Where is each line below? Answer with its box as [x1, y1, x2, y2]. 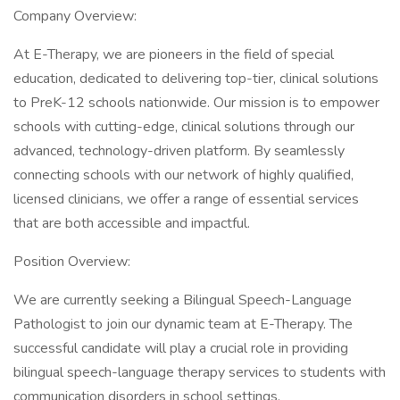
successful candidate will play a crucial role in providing [13, 338, 348, 358]
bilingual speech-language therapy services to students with [13, 362, 386, 382]
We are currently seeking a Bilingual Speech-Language [13, 290, 352, 310]
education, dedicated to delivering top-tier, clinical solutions [13, 69, 379, 88]
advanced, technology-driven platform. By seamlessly [13, 141, 345, 161]
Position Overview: [13, 252, 130, 271]
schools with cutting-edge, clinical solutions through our [13, 117, 354, 137]
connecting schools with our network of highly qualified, [13, 165, 354, 185]
